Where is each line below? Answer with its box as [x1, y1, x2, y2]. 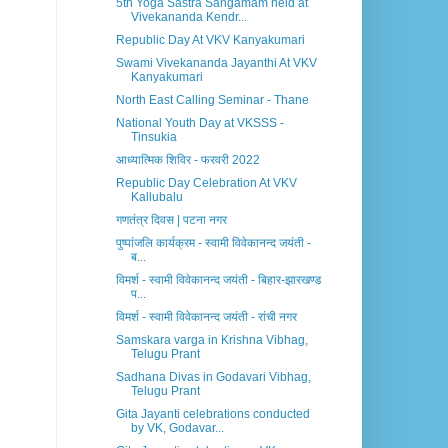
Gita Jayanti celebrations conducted [115, 407, 310, 422]
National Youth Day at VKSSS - [115, 116, 284, 131]
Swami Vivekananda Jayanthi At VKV [115, 56, 317, 71]
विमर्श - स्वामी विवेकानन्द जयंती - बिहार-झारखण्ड [115, 273, 321, 288]
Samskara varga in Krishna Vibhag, [115, 333, 308, 348]
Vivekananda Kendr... [130, 10, 247, 25]
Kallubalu [130, 190, 183, 205]
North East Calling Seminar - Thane [115, 93, 309, 108]
